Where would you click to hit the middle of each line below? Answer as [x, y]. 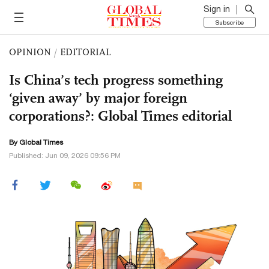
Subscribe [230, 22]
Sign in [217, 9]
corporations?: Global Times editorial [120, 116]
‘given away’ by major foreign [98, 98]
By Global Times [36, 142]
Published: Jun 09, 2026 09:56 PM [65, 156]
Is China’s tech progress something [116, 80]
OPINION [30, 52]
